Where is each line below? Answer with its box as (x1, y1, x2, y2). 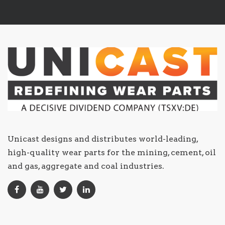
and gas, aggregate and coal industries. (8, 161, 164, 171)
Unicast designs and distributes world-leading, (8, 134, 198, 144)
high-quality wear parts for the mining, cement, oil (8, 148, 216, 158)
